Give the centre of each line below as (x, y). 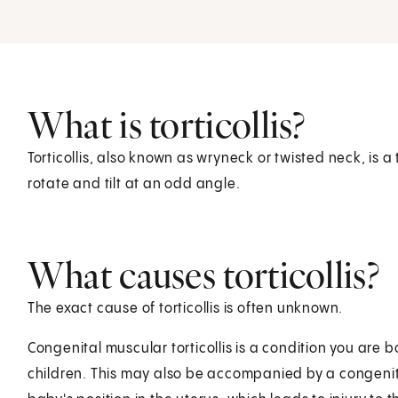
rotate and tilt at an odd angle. (134, 184)
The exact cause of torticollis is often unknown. (185, 308)
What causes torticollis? (203, 275)
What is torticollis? (166, 124)
